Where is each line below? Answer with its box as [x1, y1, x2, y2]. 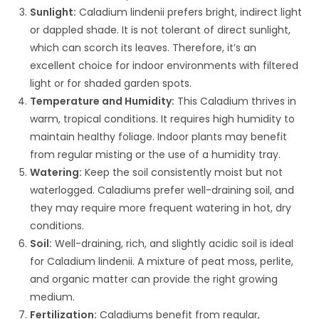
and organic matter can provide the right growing [30, 271, 278, 286]
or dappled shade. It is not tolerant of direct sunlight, [30, 22, 291, 37]
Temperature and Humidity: [30, 93, 175, 108]
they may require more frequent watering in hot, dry [30, 200, 292, 215]
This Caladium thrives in [174, 93, 297, 108]
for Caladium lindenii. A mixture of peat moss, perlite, [30, 253, 294, 268]
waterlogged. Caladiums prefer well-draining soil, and [30, 182, 295, 197]
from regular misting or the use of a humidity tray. [30, 147, 281, 162]
